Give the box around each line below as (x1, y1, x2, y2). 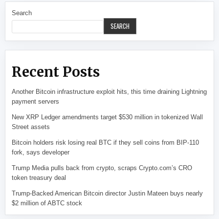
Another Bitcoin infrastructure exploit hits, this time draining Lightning (12, 88, 207, 95)
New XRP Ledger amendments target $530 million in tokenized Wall (12, 113, 203, 121)
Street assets (12, 123, 50, 131)
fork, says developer (12, 148, 70, 156)
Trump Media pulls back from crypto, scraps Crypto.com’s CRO (12, 164, 193, 172)
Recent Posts (12, 63, 100, 81)
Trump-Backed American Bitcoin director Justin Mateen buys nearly (12, 189, 203, 197)
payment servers (12, 97, 60, 105)
